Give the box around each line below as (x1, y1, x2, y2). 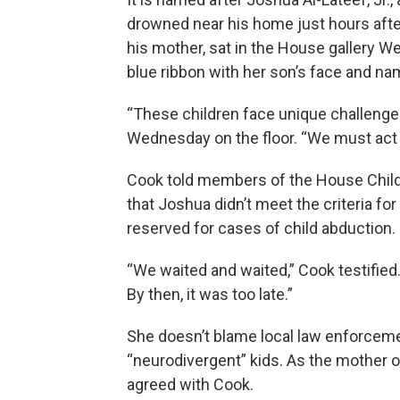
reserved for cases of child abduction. (127, 219, 396, 237)
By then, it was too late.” (127, 285, 293, 304)
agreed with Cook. (127, 375, 254, 394)
